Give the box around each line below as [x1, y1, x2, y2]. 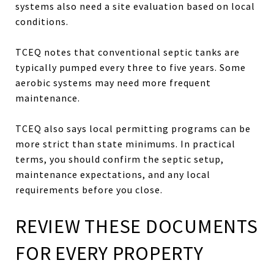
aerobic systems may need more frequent [15, 76, 211, 89]
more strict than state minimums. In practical [15, 137, 235, 150]
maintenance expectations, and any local [15, 168, 210, 180]
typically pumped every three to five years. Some [15, 61, 246, 73]
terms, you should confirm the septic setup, [15, 152, 224, 165]
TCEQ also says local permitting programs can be [15, 122, 251, 135]
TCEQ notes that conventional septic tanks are [15, 45, 240, 58]
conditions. [15, 15, 68, 28]
